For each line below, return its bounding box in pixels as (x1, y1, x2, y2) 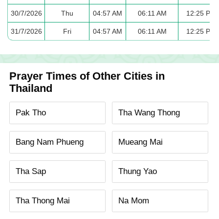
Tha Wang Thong (118, 108, 180, 117)
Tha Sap (16, 167, 46, 176)
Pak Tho (16, 108, 46, 117)
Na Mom (118, 196, 149, 206)
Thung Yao (118, 167, 157, 176)
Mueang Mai (118, 137, 163, 147)
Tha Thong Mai (16, 196, 70, 206)
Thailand (9, 82, 53, 94)
